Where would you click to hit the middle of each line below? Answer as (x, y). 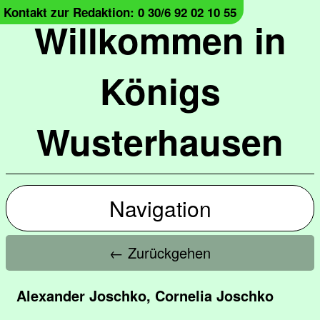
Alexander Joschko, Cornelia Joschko (145, 295)
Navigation (160, 208)
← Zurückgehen (160, 252)
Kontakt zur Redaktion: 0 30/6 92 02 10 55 (120, 12)
